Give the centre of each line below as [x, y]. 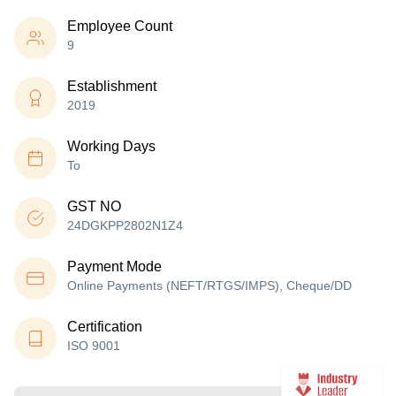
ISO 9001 [94, 346]
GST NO [94, 206]
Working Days [111, 146]
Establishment [112, 86]
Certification [105, 327]
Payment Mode [114, 267]
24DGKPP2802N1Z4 [125, 225]
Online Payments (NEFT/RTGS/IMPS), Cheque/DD [209, 286]
